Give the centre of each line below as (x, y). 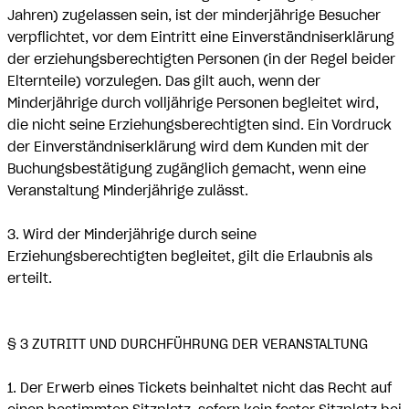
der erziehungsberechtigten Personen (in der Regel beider (201, 59)
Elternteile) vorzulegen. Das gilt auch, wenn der (164, 81)
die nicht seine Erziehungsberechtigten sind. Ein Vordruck (199, 125)
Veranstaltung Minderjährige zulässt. (128, 191)
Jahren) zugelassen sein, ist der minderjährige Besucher (194, 16)
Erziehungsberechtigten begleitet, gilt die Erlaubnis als (190, 257)
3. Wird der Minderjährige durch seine (132, 235)
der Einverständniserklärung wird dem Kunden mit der (188, 147)
